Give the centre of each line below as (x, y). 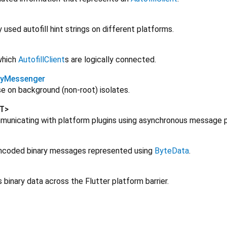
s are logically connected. (110, 60)
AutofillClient (42, 60)
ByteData (172, 151)
